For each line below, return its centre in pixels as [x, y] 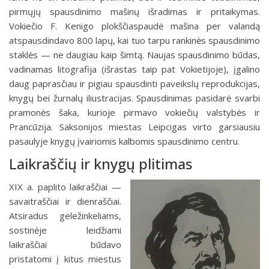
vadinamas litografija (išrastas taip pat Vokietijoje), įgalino [134, 69]
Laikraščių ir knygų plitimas [101, 164]
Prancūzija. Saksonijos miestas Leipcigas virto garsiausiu [134, 127]
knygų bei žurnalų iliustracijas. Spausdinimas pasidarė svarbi [134, 98]
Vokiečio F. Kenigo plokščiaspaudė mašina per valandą [134, 26]
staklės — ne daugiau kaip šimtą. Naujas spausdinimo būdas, [134, 55]
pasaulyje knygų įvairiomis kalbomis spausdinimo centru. [124, 141]
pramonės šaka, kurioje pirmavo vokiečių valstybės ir [134, 112]
